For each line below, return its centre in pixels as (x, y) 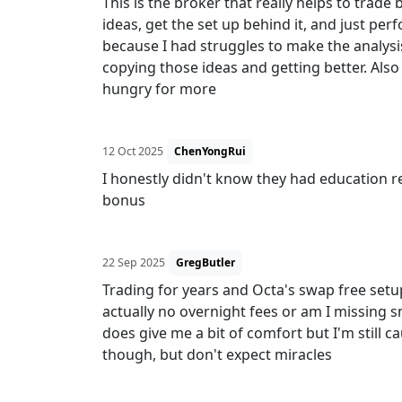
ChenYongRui (210, 151)
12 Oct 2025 (133, 151)
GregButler (205, 262)
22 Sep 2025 (134, 262)
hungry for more (159, 89)
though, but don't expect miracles (217, 354)
